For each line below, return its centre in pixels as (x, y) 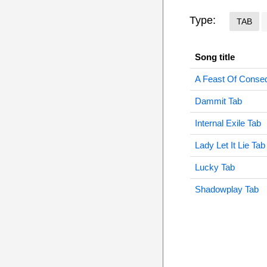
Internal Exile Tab (228, 123)
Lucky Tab (215, 167)
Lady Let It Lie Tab (230, 145)
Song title (215, 57)
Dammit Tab (218, 101)
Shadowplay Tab (226, 189)
